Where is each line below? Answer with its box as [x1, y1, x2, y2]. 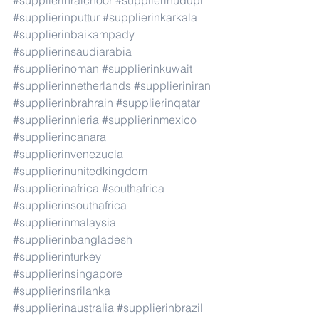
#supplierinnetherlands [13, 78, 131, 93]
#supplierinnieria [13, 113, 99, 127]
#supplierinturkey [13, 249, 101, 263]
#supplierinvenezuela [13, 147, 123, 161]
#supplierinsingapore [13, 266, 122, 281]
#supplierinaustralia [13, 300, 114, 315]
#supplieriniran [134, 78, 211, 93]
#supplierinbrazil [117, 300, 203, 315]
